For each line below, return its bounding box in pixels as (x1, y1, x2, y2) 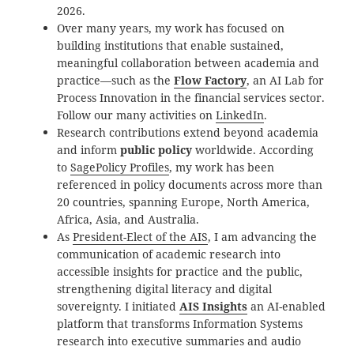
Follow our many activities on (57, 107, 217, 123)
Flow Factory (174, 73, 247, 88)
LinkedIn (216, 107, 265, 123)
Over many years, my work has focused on (57, 21, 285, 36)
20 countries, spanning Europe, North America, (57, 194, 311, 210)
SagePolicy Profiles (70, 160, 170, 175)
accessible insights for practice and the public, (57, 264, 303, 280)
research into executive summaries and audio (57, 333, 302, 349)
